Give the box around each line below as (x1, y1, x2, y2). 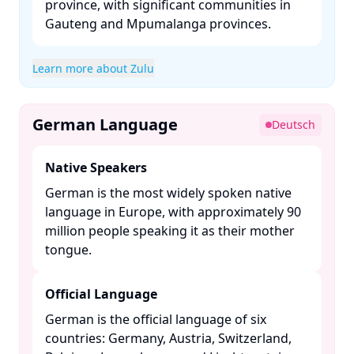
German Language (32, 114, 178, 135)
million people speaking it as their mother (45, 222, 295, 239)
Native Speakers (45, 159, 147, 176)
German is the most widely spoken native (45, 184, 292, 201)
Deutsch (272, 117, 315, 132)
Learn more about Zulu (32, 61, 154, 76)
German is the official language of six (45, 311, 266, 328)
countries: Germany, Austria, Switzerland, (45, 330, 292, 347)
